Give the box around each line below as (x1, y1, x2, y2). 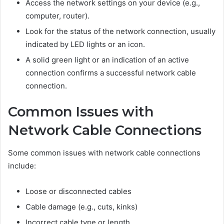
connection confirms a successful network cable (25, 68, 196, 78)
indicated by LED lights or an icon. (25, 39, 145, 49)
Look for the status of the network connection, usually (25, 26, 215, 36)
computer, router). (25, 11, 89, 21)
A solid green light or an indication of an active (25, 55, 189, 65)
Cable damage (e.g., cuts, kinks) (25, 201, 137, 211)
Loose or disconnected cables (25, 186, 131, 196)
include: (8, 160, 36, 170)
